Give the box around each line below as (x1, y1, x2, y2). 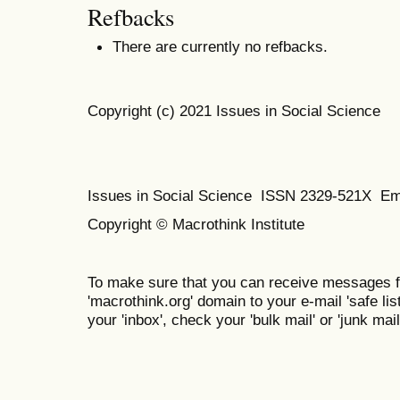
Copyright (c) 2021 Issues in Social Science (87, 101, 380, 120)
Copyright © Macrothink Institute (87, 215, 309, 234)
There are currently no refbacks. (112, 37, 328, 56)
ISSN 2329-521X (261, 186, 380, 204)
